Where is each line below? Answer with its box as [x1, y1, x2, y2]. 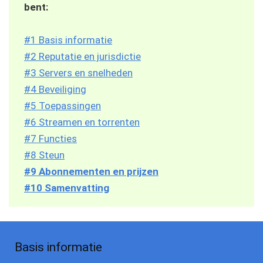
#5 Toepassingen [24, 100, 101, 112]
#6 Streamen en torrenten [24, 116, 140, 129]
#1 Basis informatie [24, 34, 112, 46]
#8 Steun [24, 149, 65, 161]
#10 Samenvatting [24, 182, 109, 194]
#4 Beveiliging [24, 83, 86, 96]
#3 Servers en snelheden [24, 67, 133, 79]
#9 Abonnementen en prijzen [24, 166, 159, 178]
